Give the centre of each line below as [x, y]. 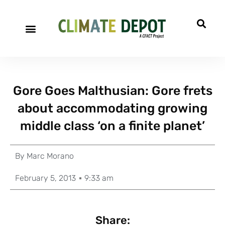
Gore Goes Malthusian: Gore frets [113, 91]
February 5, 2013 [45, 178]
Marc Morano [49, 156]
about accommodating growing [113, 108]
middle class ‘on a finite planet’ [113, 126]
